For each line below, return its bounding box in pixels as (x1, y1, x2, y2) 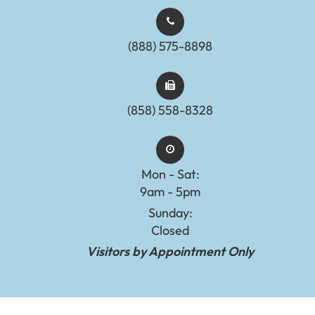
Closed (151, 221, 189, 238)
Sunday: (148, 204, 193, 221)
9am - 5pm (140, 183, 200, 200)
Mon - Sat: (141, 165, 200, 182)
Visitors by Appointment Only (86, 243, 254, 259)
